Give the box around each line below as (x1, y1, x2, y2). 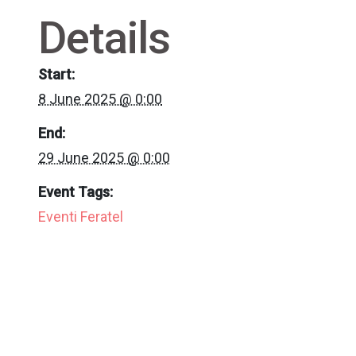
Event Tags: (38, 184, 113, 200)
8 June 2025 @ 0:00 (38, 91, 162, 107)
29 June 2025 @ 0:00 (38, 149, 170, 166)
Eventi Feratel (38, 208, 123, 225)
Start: (38, 66, 75, 83)
